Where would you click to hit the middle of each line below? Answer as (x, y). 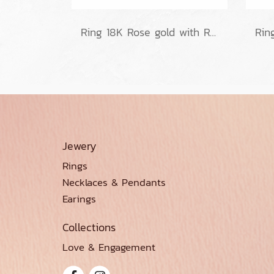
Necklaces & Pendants (114, 183)
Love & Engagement (109, 247)
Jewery (80, 146)
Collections (89, 228)
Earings (79, 199)
